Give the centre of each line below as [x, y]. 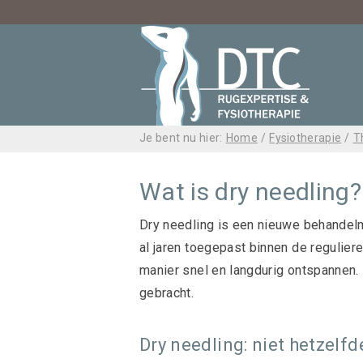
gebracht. [167, 293]
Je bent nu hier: [181, 138]
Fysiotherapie [305, 138]
